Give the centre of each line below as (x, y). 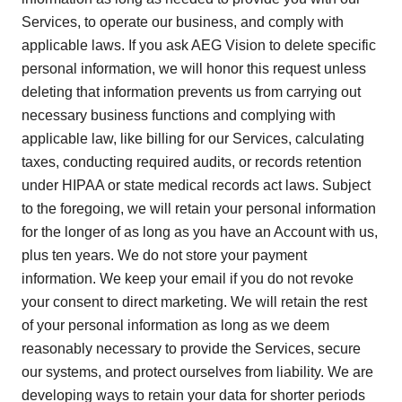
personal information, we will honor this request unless (194, 69)
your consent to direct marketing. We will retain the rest (194, 302)
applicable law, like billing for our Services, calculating (193, 139)
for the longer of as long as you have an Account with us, (200, 232)
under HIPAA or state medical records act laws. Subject (196, 186)
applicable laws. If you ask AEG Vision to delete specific (199, 46)
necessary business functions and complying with (179, 116)
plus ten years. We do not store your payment (164, 256)
